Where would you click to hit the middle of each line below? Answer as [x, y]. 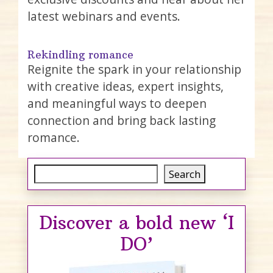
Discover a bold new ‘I [136, 223]
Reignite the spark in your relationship [134, 69]
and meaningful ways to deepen [117, 103]
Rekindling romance [80, 55]
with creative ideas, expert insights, [126, 86]
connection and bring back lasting [122, 120]
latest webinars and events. [104, 16]
